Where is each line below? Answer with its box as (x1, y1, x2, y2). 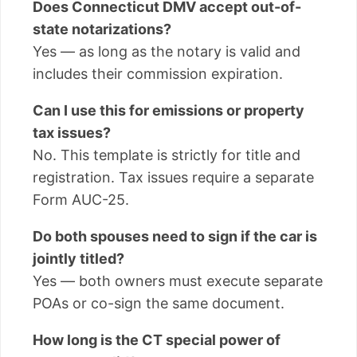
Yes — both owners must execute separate (33, 273, 323, 290)
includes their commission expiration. (33, 65, 283, 83)
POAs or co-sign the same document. (33, 295, 284, 312)
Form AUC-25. (33, 191, 129, 209)
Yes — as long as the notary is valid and (33, 43, 300, 61)
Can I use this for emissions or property (33, 102, 304, 120)
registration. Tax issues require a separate (33, 169, 314, 186)
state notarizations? (33, 21, 171, 38)
